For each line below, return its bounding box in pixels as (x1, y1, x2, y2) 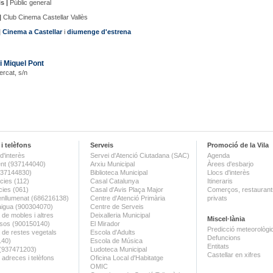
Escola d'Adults (90, 229, 135, 236)
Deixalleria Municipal (90, 211, 150, 219)
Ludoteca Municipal (90, 246, 147, 253)
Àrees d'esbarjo (207, 160, 253, 168)
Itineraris (207, 177, 233, 185)
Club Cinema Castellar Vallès (1, 13, 88, 21)
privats (207, 194, 227, 202)
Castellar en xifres (207, 251, 261, 258)
